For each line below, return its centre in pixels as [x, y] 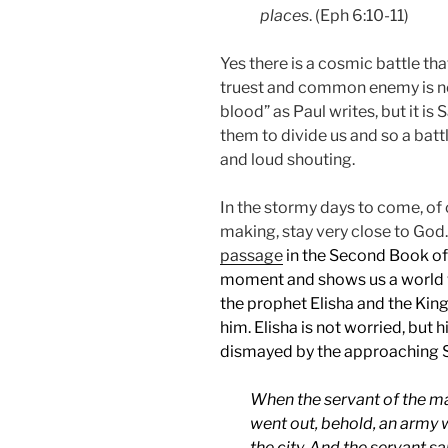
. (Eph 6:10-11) [359, 15]
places [284, 15]
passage [251, 255]
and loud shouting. [287, 159]
